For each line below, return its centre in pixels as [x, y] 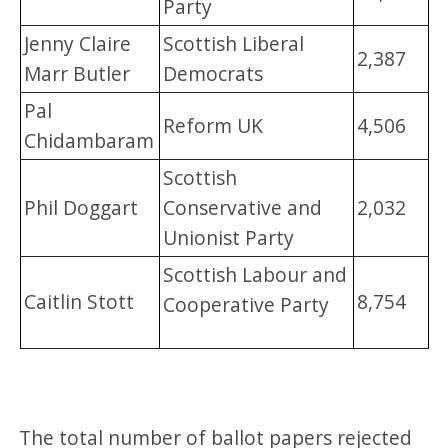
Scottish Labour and [255, 275]
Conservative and [243, 208]
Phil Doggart [81, 208]
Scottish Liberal [234, 44]
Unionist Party [229, 238]
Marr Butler [77, 74]
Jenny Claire [78, 44]
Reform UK [213, 126]
